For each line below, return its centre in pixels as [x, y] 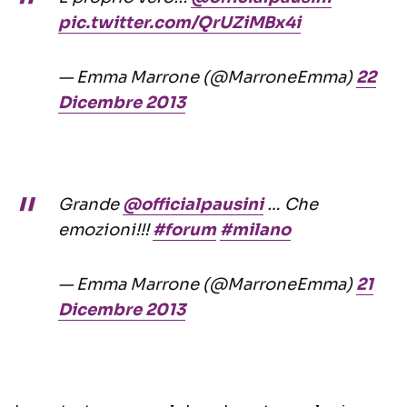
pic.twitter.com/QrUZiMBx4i [179, 23]
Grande [90, 205]
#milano [255, 230]
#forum [184, 230]
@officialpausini [193, 205]
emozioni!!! [105, 230]
